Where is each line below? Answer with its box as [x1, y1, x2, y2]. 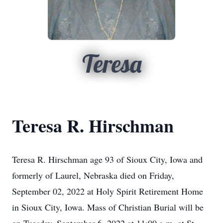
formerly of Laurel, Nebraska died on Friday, [12, 169, 174, 181]
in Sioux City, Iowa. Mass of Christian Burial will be [12, 201, 204, 213]
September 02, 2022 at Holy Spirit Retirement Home [12, 185, 203, 197]
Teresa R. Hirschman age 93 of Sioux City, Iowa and [12, 153, 203, 165]
